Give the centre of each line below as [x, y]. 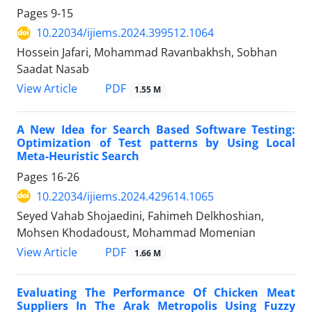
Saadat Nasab [53, 69]
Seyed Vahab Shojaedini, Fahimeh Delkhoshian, [140, 216]
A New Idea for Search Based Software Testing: [156, 129]
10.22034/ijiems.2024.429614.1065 [125, 196]
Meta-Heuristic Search [78, 156]
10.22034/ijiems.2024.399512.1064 [125, 33]
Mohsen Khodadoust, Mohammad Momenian [136, 232]
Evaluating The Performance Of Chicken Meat [156, 292]
